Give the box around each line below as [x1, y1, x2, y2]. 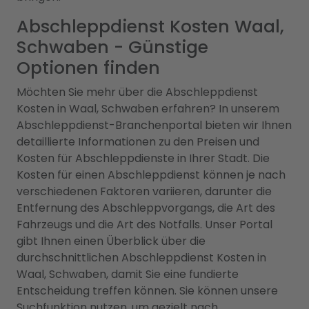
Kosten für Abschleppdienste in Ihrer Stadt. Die [17, 150, 270, 166]
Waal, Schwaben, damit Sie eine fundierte [17, 266, 239, 282]
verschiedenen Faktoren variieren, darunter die [17, 183, 272, 199]
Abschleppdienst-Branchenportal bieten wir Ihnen [17, 117, 292, 133]
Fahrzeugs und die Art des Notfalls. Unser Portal [17, 217, 272, 232]
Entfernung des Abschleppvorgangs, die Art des [17, 200, 275, 216]
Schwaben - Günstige [17, 35, 208, 59]
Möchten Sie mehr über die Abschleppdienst [17, 84, 258, 100]
